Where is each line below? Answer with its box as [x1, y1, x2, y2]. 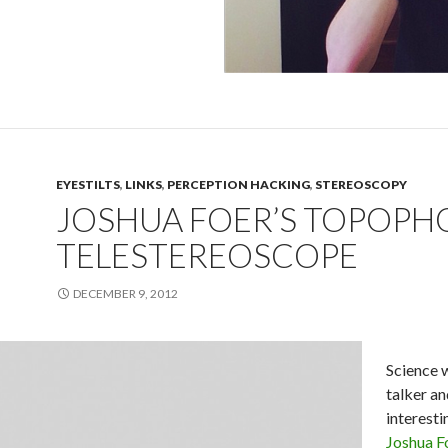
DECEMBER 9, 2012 [73, 286, 178, 301]
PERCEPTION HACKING [167, 177, 310, 192]
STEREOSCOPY [315, 177, 407, 192]
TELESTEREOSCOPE [56, 235, 358, 275]
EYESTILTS [56, 177, 120, 192]
